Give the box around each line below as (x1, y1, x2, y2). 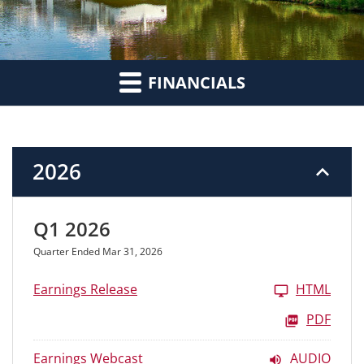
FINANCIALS (143, 71, 245, 94)
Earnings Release (33, 280, 137, 299)
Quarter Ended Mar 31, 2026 (33, 245, 162, 259)
